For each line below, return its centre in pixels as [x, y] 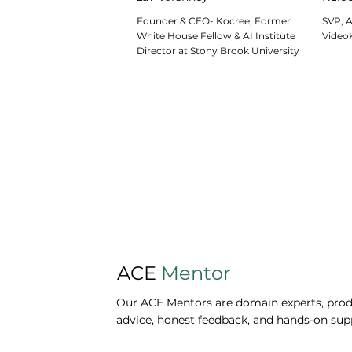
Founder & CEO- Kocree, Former [213, 21]
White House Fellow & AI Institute [216, 36]
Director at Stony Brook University [218, 51]
